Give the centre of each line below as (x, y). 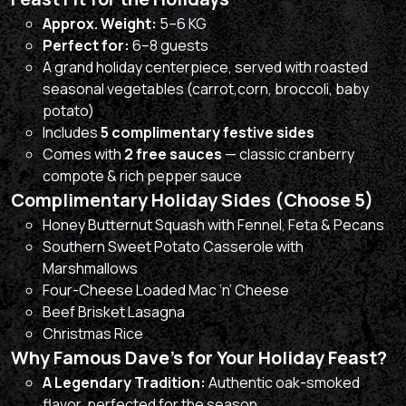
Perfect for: (86, 46)
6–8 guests (169, 46)
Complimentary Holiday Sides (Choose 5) (192, 200)
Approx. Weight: (100, 24)
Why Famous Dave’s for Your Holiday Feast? (199, 358)
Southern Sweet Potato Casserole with (173, 247)
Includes (72, 133)
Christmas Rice (93, 334)
